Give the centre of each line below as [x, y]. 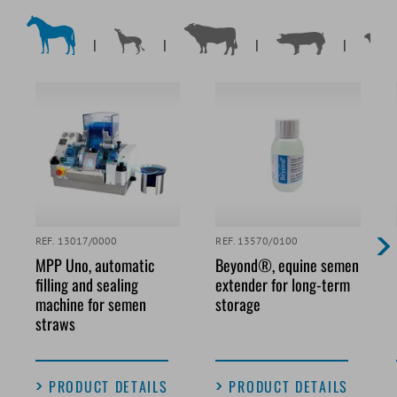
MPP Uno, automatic [95, 265]
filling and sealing [87, 285]
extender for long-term [283, 285]
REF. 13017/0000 [77, 241]
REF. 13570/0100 [257, 241]
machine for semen [91, 304]
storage [238, 304]
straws [55, 324]
